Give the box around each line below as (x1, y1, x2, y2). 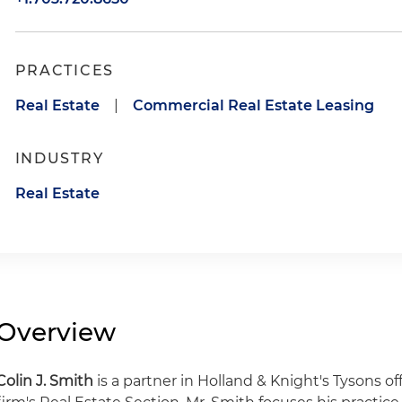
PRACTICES (14, 62, 114, 79)
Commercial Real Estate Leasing (132, 97, 374, 114)
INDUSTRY (14, 150, 104, 167)
